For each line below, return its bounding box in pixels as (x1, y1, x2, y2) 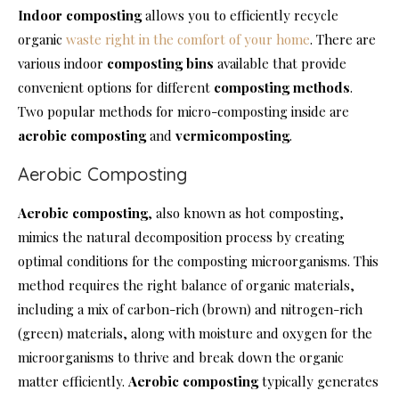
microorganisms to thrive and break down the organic (18, 347, 344, 366)
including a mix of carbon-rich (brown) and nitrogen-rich (18, 299, 362, 318)
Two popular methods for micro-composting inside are (18, 102, 349, 120)
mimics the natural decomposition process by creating (18, 227, 345, 246)
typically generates (258, 371, 379, 390)
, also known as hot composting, (148, 203, 344, 222)
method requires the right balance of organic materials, (18, 275, 354, 294)
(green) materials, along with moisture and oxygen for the (18, 323, 372, 342)
